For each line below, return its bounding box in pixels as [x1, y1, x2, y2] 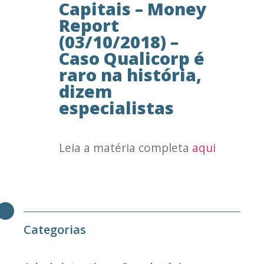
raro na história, [59, 63, 202, 86]
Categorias [24, 222, 86, 238]
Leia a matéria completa [59, 140, 192, 156]
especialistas [59, 96, 174, 119]
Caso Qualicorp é [59, 47, 204, 70]
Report [59, 14, 119, 37]
